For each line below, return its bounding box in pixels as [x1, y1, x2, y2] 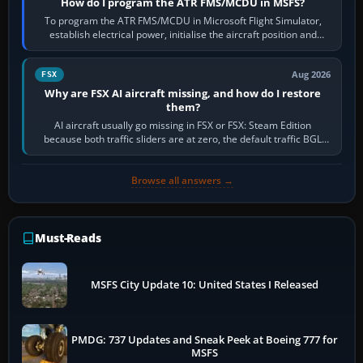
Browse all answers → [130, 173, 233, 187]
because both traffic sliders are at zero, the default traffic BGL [44, 131, 322, 146]
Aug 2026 [292, 68, 331, 80]
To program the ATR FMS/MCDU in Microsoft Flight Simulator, [44, 13, 322, 28]
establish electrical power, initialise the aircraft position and [49, 27, 317, 41]
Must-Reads [35, 229, 101, 246]
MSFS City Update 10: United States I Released [91, 277, 319, 292]
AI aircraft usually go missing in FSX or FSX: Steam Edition [54, 117, 312, 132]
